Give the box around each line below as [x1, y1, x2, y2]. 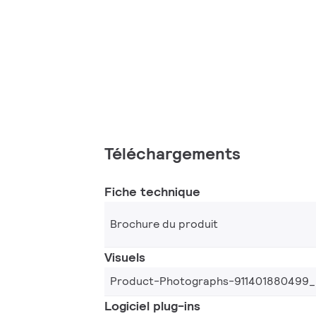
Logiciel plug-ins [104, 297, 200, 314]
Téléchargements [104, 142, 241, 164]
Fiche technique [104, 183, 200, 200]
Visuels [104, 248, 145, 265]
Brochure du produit [110, 216, 218, 231]
